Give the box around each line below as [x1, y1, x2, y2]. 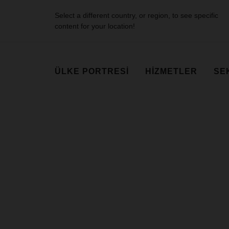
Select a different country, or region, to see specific [55, 11, 218, 19]
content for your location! [55, 22, 135, 30]
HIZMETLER [145, 67, 197, 76]
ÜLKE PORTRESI [55, 67, 129, 76]
